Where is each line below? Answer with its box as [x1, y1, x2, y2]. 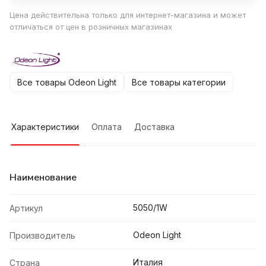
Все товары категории [132, 77, 226, 87]
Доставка [134, 122, 175, 132]
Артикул [9, 203, 43, 214]
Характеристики [11, 122, 79, 132]
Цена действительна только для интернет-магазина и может [9, 10, 246, 20]
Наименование [9, 171, 77, 185]
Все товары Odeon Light [17, 77, 116, 87]
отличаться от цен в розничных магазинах [9, 22, 172, 32]
